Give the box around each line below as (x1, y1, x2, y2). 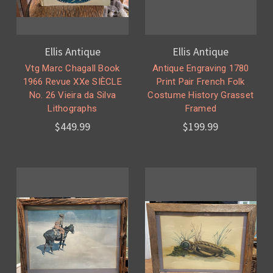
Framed (185, 103, 216, 115)
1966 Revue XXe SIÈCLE (23, 76, 122, 88)
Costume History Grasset (147, 90, 254, 101)
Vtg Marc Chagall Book (25, 63, 120, 74)
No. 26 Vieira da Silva (29, 90, 116, 101)
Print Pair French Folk (157, 76, 245, 88)
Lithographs (48, 103, 97, 115)
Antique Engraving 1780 (152, 63, 249, 74)
